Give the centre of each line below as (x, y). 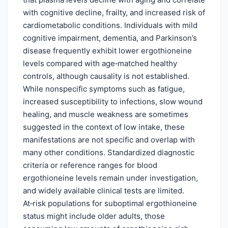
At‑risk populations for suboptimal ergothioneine (110, 203)
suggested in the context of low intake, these (104, 127)
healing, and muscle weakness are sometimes (106, 114)
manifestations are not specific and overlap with (109, 139)
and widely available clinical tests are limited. (104, 190)
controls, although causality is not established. (106, 76)
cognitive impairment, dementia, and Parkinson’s (110, 38)
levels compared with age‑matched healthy (100, 63)
